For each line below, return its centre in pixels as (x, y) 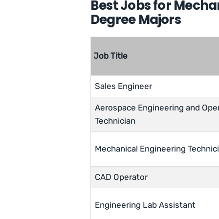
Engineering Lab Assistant (145, 205)
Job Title (110, 56)
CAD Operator (121, 177)
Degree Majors (136, 20)
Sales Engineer (123, 86)
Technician (115, 121)
